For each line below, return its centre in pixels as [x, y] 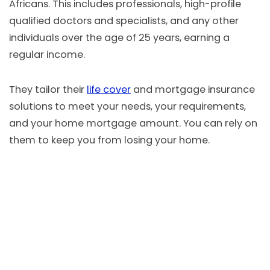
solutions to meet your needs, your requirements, [127, 107]
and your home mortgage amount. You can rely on [133, 124]
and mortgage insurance [193, 90]
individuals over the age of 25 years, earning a [119, 38]
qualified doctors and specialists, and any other [124, 21]
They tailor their [48, 90]
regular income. [47, 55]
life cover [109, 90]
